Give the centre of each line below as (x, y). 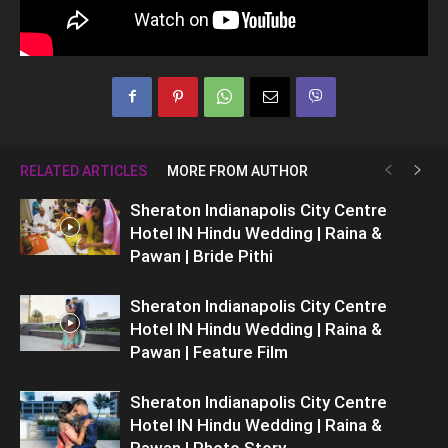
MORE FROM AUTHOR (237, 170)
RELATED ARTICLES (83, 170)
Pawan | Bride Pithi (201, 255)
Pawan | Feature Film (209, 351)
